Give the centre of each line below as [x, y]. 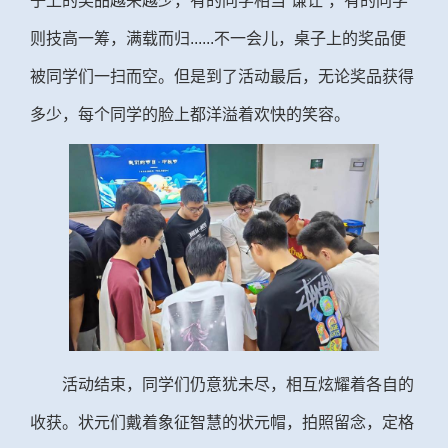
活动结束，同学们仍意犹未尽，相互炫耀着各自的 [238, 384]
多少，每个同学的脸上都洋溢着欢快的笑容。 [190, 114]
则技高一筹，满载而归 [110, 38]
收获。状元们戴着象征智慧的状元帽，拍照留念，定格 [222, 422]
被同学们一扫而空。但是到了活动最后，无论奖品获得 [222, 76]
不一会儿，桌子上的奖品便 [310, 38]
